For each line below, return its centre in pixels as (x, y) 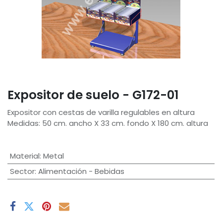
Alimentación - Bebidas (81, 171)
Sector (22, 171)
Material (25, 156)
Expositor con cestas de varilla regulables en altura (101, 112)
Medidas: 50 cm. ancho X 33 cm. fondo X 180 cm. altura (108, 123)
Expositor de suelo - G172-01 (93, 95)
